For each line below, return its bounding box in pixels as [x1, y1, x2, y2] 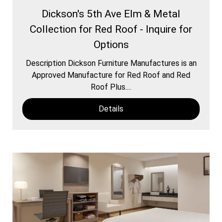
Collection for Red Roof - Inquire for [30, 23, 192, 35]
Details [99, 104, 123, 113]
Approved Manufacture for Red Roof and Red [32, 70, 190, 80]
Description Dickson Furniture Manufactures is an [25, 58, 197, 68]
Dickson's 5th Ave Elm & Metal [42, 7, 180, 20]
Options [93, 38, 129, 51]
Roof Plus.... [91, 82, 131, 92]
